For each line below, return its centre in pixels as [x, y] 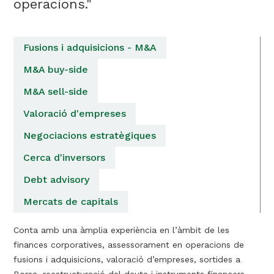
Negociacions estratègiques [90, 136]
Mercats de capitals [71, 202]
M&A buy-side [56, 70]
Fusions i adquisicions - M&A [90, 48]
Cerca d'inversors [65, 158]
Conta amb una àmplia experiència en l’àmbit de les [122, 230]
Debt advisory [57, 180]
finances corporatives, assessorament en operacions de [129, 245]
